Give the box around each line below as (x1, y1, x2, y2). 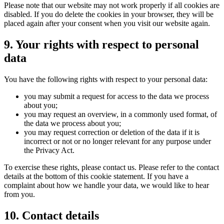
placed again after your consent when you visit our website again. (4, 19, 210, 28)
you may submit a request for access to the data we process (24, 92, 209, 101)
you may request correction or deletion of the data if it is (24, 128, 199, 137)
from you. (4, 190, 35, 199)
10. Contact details (4, 209, 99, 222)
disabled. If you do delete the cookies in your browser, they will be (4, 10, 213, 19)
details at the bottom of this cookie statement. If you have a (4, 172, 188, 181)
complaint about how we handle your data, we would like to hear (4, 181, 209, 190)
